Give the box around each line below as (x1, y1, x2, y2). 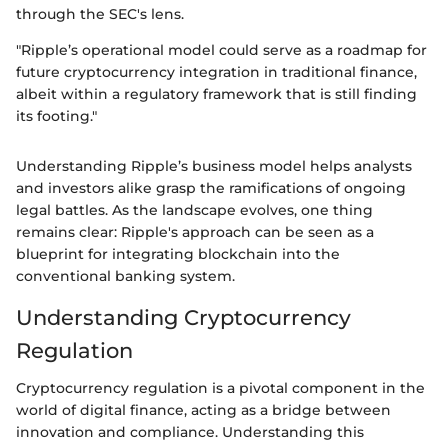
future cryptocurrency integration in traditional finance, (16, 62, 417, 81)
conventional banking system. (16, 266, 235, 285)
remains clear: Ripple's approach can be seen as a (16, 222, 374, 241)
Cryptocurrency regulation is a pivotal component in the (16, 379, 425, 398)
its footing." (16, 106, 97, 125)
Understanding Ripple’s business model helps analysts (16, 156, 412, 175)
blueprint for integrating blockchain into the (16, 244, 340, 263)
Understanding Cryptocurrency (16, 304, 351, 330)
